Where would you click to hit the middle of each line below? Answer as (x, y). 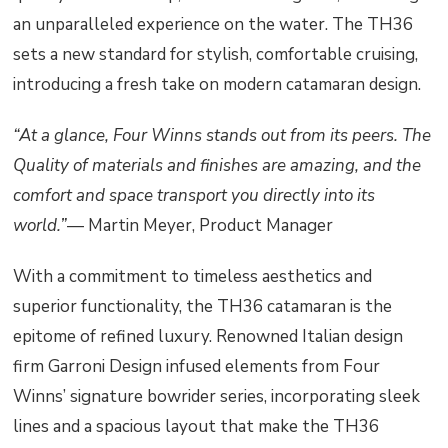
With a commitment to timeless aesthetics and (193, 277)
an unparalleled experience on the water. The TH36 (213, 24)
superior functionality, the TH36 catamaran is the (203, 307)
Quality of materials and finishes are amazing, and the (217, 166)
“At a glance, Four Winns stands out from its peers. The (222, 136)
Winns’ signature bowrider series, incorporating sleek (217, 397)
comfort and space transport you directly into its (194, 196)
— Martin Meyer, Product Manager (200, 226)
